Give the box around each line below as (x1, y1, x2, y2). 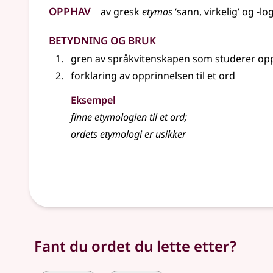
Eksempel (71, 93, 116, 107)
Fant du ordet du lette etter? (34, 236, 236, 256)
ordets (71, 127, 100, 141)
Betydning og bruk (49, 29, 156, 49)
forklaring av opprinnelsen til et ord (71, 69, 235, 82)
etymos (142, 5, 172, 18)
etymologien (94, 110, 147, 124)
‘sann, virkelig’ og (172, 5, 257, 18)
